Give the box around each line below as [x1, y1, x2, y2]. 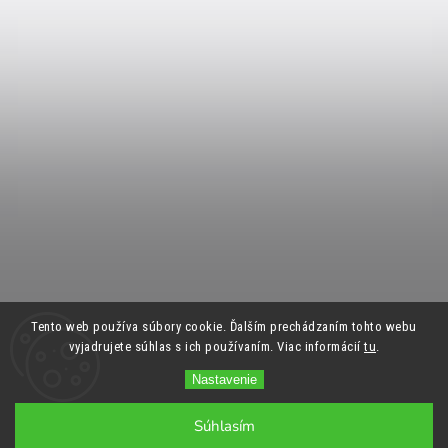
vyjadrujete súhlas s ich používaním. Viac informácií [68, 339, 364, 354]
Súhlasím [193, 416, 255, 436]
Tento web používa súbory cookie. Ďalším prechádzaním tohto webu [31, 319, 417, 334]
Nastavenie [191, 372, 257, 387]
